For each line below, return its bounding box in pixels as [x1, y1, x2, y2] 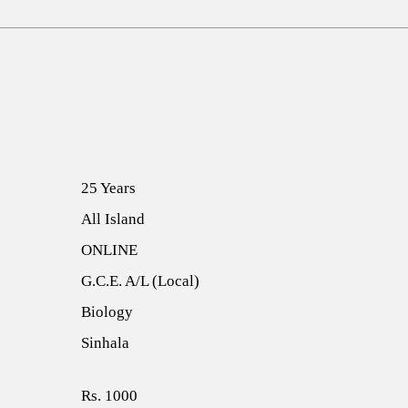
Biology [81, 303, 133, 321]
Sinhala [81, 334, 129, 352]
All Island [81, 210, 145, 229]
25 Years [81, 179, 136, 198]
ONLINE [81, 241, 138, 260]
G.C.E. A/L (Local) [81, 272, 199, 291]
